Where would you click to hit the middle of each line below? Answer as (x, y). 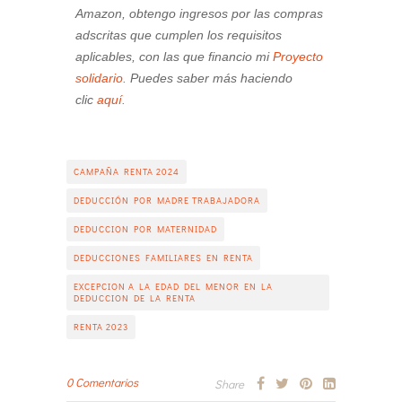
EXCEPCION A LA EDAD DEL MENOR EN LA (173, 286)
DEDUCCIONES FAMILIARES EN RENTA (163, 258)
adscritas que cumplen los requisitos (179, 35)
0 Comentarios (102, 381)
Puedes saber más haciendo (210, 78)
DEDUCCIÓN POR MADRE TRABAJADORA (167, 200)
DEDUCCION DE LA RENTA (135, 298)
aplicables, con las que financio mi (174, 56)
